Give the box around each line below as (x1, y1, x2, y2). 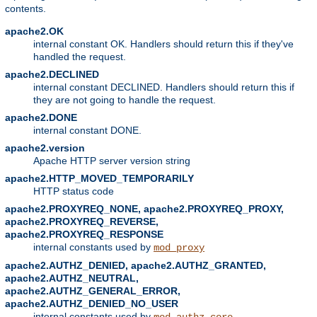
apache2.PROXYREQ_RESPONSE (5, 228, 163, 240)
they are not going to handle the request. (33, 93, 216, 105)
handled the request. (33, 50, 126, 62)
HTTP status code (33, 185, 114, 197)
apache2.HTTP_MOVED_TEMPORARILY (5, 172, 194, 184)
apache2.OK (5, 25, 64, 37)
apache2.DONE (5, 111, 77, 123)
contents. (5, 2, 46, 14)
